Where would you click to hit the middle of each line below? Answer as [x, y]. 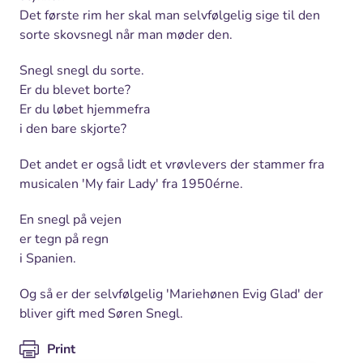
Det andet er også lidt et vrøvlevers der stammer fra [172, 164]
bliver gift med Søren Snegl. [101, 313]
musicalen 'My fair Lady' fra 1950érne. [131, 184]
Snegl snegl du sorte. [82, 70]
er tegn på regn [64, 239]
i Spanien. [48, 258]
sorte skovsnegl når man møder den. [126, 34]
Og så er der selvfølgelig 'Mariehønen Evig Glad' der [171, 294]
